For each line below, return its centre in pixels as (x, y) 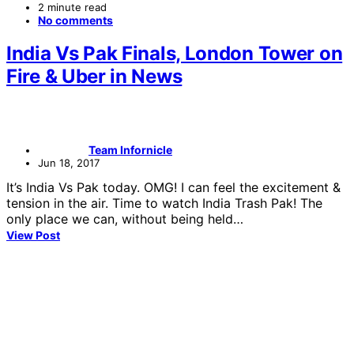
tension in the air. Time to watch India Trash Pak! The (164, 203)
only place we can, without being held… (125, 219)
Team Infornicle (130, 150)
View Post (33, 235)
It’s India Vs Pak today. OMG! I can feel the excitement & (173, 188)
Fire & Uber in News (94, 77)
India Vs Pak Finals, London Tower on (175, 54)
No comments (75, 20)
